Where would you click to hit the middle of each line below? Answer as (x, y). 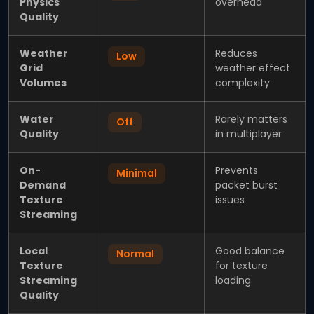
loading (233, 280)
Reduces (236, 53)
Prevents (237, 170)
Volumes (43, 82)
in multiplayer (248, 134)
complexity (243, 82)
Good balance (250, 251)
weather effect (253, 68)
